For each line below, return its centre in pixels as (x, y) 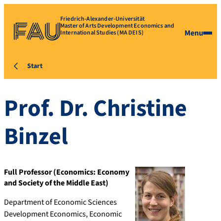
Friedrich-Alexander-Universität (102, 19)
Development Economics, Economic (63, 214)
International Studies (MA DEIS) (102, 33)
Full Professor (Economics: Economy (67, 172)
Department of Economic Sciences (60, 202)
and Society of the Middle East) (56, 183)
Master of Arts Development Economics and (117, 26)
